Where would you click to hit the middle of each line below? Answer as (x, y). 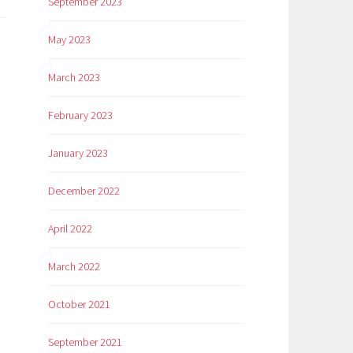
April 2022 (70, 229)
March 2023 (74, 78)
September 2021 (85, 342)
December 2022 (84, 191)
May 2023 (69, 40)
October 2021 (79, 305)
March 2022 (74, 267)
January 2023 (78, 153)
